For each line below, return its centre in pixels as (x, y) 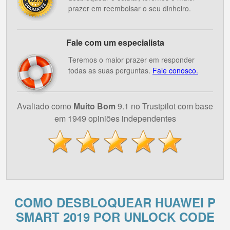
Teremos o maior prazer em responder (131, 60)
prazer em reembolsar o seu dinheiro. (130, 8)
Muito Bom (94, 106)
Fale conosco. (175, 70)
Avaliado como (45, 106)
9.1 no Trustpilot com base (164, 106)
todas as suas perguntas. (110, 70)
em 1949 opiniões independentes (115, 118)
